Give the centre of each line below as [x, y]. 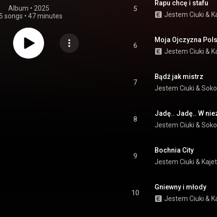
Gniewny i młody [180, 187]
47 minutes [45, 16]
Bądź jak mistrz [179, 77]
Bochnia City [174, 150]
